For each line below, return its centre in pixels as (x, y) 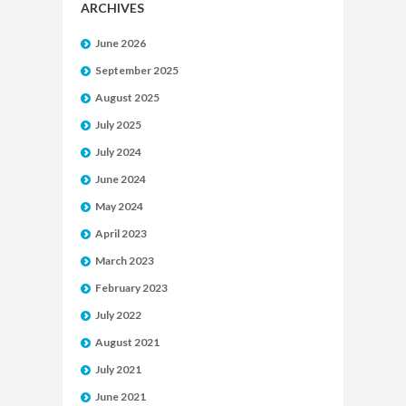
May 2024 (119, 207)
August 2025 (127, 98)
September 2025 (137, 71)
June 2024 (121, 179)
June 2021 (121, 397)
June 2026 (121, 43)
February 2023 (131, 288)
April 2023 (121, 234)
